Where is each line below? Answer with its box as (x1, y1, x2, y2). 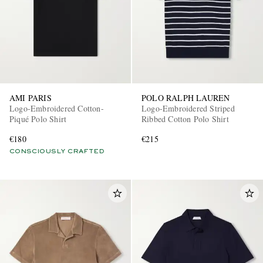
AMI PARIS (9, 92, 52, 104)
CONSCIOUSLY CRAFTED (9, 149, 104, 155)
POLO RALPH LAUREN (141, 92, 230, 104)
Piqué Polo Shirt (9, 113, 67, 125)
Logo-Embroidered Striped (141, 103, 235, 114)
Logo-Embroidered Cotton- (9, 103, 104, 114)
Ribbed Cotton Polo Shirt (141, 113, 229, 125)
